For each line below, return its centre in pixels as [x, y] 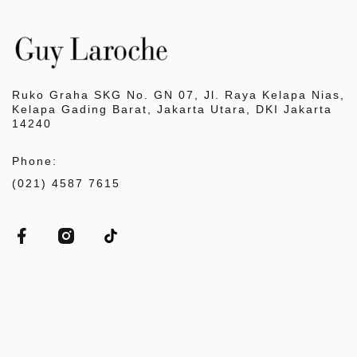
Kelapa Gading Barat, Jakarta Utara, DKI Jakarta [172, 109]
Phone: [39, 161]
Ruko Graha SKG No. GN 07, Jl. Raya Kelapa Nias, [178, 94]
